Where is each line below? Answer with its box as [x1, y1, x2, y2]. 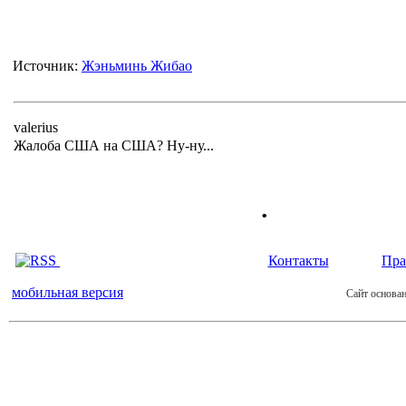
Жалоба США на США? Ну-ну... [14, 138, 214, 153]
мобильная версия [12, 285, 123, 300]
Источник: [13, 58, 82, 73]
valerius [14, 120, 58, 135]
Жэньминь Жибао [82, 58, 192, 73]
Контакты [267, 253, 329, 268]
